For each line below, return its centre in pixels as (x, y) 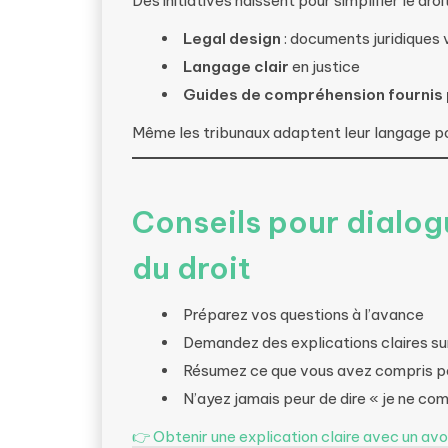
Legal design (232, 38)
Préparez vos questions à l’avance (303, 314)
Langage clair (236, 66)
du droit (191, 268)
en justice (324, 66)
